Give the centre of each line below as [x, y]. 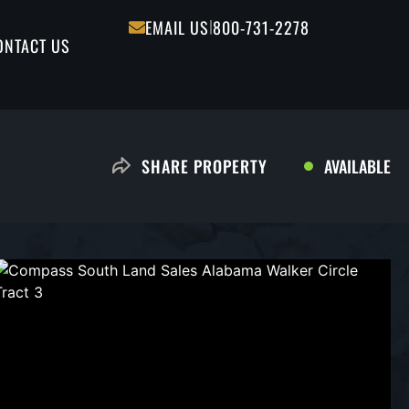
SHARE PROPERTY [204, 166]
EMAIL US [178, 27]
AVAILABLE [357, 166]
